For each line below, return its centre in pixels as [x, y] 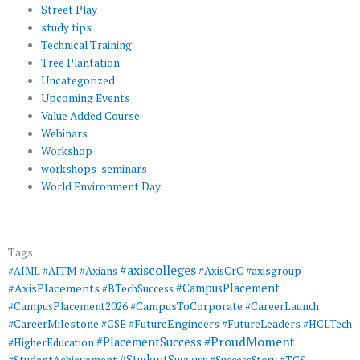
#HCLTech [327, 324]
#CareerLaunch [282, 307]
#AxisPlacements [54, 288]
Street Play [70, 9]
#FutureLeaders [261, 324]
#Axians [98, 271]
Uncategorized [78, 80]
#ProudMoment [249, 342]
